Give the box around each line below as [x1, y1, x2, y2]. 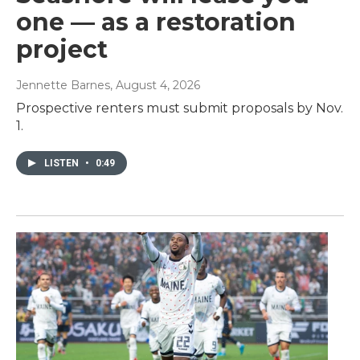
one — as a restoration [16, 6, 296, 37]
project [16, 34, 108, 64]
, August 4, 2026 [110, 77, 200, 92]
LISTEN [44, 157, 81, 169]
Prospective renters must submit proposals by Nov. [16, 100, 343, 116]
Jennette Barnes [16, 77, 110, 92]
